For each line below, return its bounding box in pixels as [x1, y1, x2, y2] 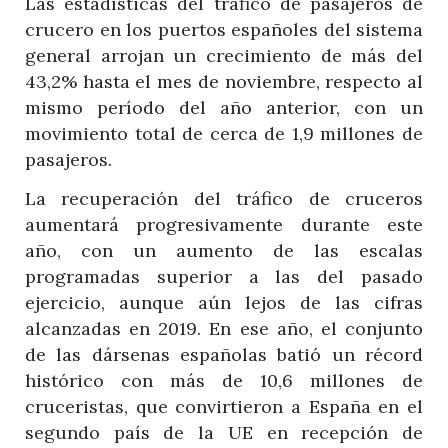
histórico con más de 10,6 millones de [25, 368, 423, 392]
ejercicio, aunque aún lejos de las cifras [25, 290, 423, 314]
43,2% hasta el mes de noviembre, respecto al [25, 69, 423, 93]
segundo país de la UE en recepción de [25, 420, 423, 444]
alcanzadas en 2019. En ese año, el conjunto [25, 316, 423, 340]
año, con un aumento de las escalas [25, 238, 423, 262]
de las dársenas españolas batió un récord [25, 342, 423, 366]
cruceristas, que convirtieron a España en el [25, 394, 423, 418]
